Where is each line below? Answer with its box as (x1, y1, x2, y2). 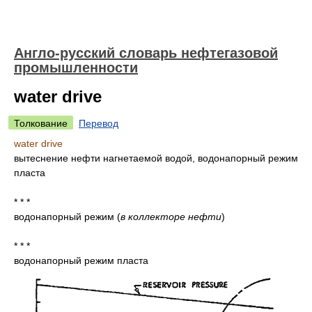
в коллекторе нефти (120, 211, 221, 222)
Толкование (14, 118, 68, 129)
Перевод (79, 118, 118, 129)
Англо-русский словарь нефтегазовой (14, 45, 278, 61)
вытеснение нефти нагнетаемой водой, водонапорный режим (14, 153, 298, 164)
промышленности (14, 60, 138, 75)
